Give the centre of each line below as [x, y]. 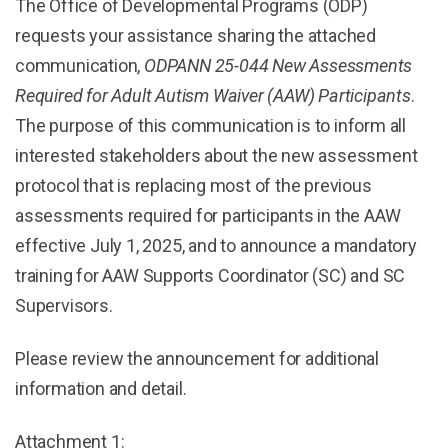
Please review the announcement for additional [197, 358]
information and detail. [101, 388]
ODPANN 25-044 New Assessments [278, 65]
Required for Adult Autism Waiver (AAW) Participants [213, 95]
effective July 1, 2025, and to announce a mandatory [216, 245]
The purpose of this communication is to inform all [210, 125]
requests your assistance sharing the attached [195, 35]
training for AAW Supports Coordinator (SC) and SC [210, 275]
